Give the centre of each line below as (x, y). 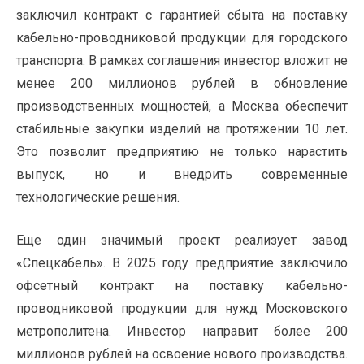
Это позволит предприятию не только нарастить (182, 152)
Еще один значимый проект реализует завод (182, 240)
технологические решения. (98, 197)
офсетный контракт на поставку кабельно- (182, 286)
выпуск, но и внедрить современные (182, 175)
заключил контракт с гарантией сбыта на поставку (182, 15)
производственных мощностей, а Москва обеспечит (182, 106)
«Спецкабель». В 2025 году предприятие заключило (182, 263)
